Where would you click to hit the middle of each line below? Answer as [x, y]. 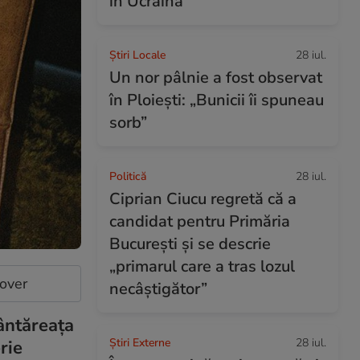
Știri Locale [137, 55]
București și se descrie [190, 244]
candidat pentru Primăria [200, 221]
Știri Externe [140, 343]
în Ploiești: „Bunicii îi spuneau [217, 100]
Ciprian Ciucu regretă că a [203, 199]
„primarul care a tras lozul [202, 266]
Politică [128, 176]
